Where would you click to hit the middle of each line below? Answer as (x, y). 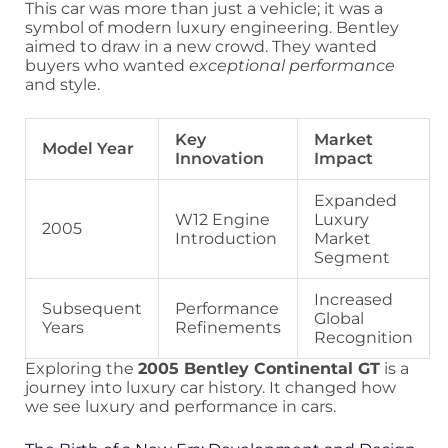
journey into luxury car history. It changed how (210, 388)
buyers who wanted (107, 66)
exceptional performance (292, 66)
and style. (62, 85)
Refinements (228, 328)
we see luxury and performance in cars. (180, 407)
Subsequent (92, 309)
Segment (352, 258)
